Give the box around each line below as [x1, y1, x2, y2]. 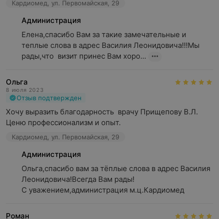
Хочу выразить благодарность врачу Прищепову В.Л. [6, 107, 198, 116]
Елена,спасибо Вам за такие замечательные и [22, 30, 186, 39]
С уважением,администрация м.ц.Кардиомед [22, 185, 184, 195]
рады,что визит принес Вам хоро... [22, 51, 146, 61]
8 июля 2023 [6, 87, 44, 93]
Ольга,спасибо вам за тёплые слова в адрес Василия [22, 164, 210, 173]
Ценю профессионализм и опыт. [6, 118, 121, 127]
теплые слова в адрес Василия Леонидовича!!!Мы [22, 41, 199, 50]
